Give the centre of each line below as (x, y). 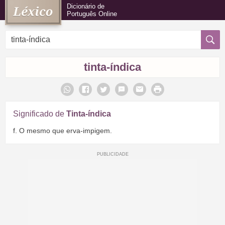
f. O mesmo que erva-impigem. (63, 130)
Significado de (40, 114)
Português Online (92, 14)
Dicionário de (86, 6)
